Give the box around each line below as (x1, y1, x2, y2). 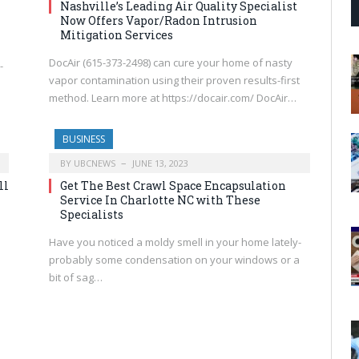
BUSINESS (63, 131, 105, 146)
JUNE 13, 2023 (132, 156, 188, 169)
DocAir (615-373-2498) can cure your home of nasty (49, 54, 292, 70)
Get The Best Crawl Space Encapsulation (60, 177, 286, 193)
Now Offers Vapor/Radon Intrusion (60, 12, 257, 28)
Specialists (60, 206, 123, 222)
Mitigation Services (60, 26, 173, 42)
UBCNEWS (74, 156, 115, 169)
